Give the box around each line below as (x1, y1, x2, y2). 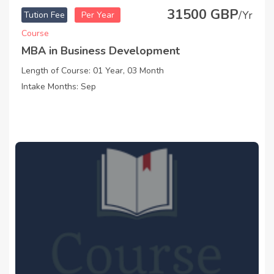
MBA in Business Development (21, 43, 180, 59)
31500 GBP (167, 6, 239, 24)
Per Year (81, 9, 114, 21)
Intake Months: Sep (21, 81, 96, 93)
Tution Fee (24, 9, 65, 21)
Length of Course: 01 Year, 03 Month (21, 65, 164, 77)
